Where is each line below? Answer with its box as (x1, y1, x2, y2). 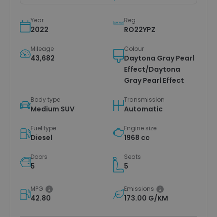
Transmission (124, 95, 165, 104)
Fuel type (31, 124, 56, 132)
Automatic (124, 104, 163, 114)
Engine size (124, 124, 156, 132)
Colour (124, 44, 144, 53)
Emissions (124, 185, 154, 193)
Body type (31, 95, 60, 104)
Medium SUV (31, 104, 75, 114)
